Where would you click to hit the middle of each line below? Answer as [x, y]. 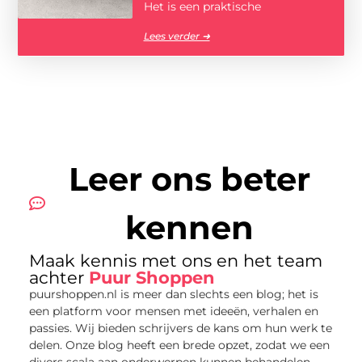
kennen [189, 227]
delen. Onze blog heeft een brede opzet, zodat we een [179, 345]
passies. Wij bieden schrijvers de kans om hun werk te [180, 328]
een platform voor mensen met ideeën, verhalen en [173, 311]
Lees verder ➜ [177, 36]
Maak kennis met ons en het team [175, 260]
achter [59, 277]
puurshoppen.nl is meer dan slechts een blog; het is [173, 294]
